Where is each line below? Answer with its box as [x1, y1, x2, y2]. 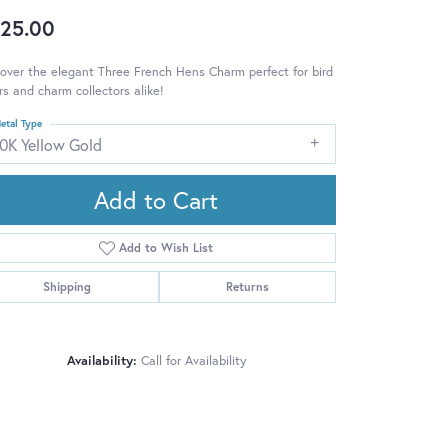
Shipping [43, 278, 92, 294]
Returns [225, 278, 269, 294]
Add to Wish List [119, 239, 214, 255]
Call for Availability [140, 351, 246, 369]
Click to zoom [230, 373, 303, 390]
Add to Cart [94, 183, 218, 216]
